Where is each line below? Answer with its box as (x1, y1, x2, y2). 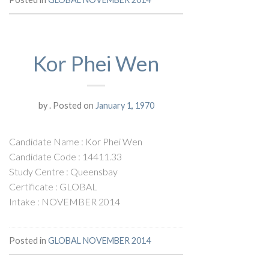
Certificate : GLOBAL (9, 180, 97, 192)
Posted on (50, 100, 95, 110)
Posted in (9, 235, 48, 246)
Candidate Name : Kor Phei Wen (9, 135, 142, 147)
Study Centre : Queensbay (9, 165, 118, 177)
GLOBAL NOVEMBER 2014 (48, 235, 151, 246)
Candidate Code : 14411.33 (9, 150, 122, 162)
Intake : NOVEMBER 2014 (9, 195, 120, 207)
